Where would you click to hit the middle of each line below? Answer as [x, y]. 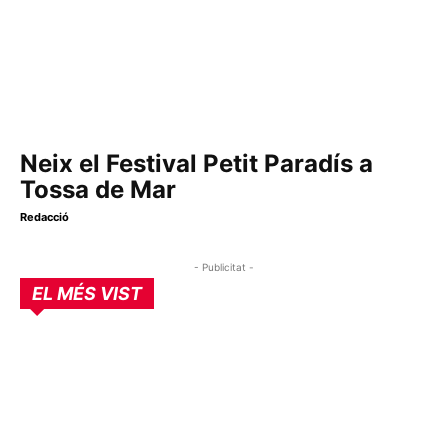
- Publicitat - [224, 267]
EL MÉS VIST [87, 294]
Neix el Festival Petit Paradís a [196, 164]
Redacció [44, 217]
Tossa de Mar [98, 190]
